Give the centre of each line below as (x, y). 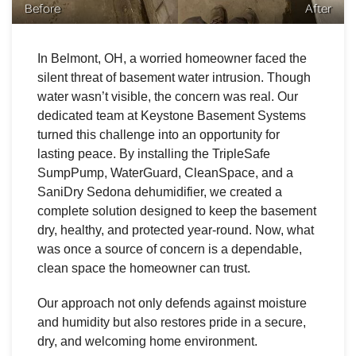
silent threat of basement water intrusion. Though (174, 77)
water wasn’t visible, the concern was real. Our (168, 96)
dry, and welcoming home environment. (147, 341)
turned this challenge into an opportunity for (159, 134)
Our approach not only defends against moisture (172, 303)
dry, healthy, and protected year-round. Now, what (176, 230)
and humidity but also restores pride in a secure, (172, 322)
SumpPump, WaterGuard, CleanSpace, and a (165, 172)
